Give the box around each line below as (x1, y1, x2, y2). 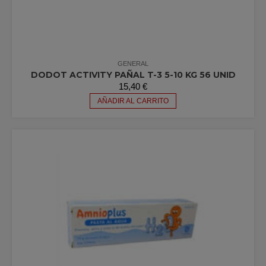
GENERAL (118, 59, 148, 67)
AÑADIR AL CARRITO (97, 96, 169, 105)
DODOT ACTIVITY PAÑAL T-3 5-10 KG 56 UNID (30, 69, 236, 80)
